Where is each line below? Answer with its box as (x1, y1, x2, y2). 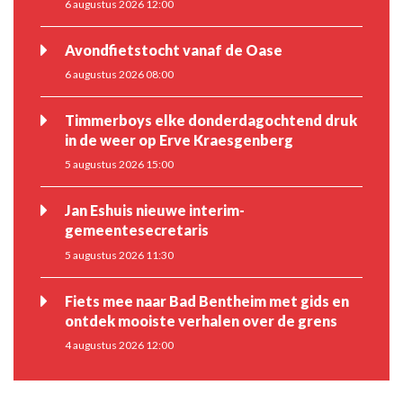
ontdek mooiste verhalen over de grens (65, 311, 337, 329)
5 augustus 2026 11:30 (65, 247, 174, 262)
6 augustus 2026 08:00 (65, 67, 174, 82)
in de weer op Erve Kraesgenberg (65, 131, 293, 149)
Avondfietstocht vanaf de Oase (65, 41, 282, 59)
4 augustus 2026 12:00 (65, 337, 174, 352)
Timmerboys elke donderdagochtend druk (65, 112, 357, 130)
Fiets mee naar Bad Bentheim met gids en (65, 291, 349, 309)
